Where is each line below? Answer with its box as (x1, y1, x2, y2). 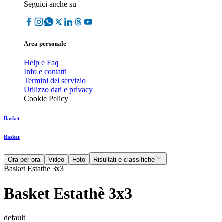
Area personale (24, 40, 66, 48)
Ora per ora (8, 156, 40, 164)
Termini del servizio (24, 76, 86, 85)
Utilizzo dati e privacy (24, 85, 93, 94)
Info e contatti (24, 67, 67, 76)
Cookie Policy (24, 94, 68, 103)
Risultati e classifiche (93, 156, 155, 164)
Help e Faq (24, 58, 58, 67)
